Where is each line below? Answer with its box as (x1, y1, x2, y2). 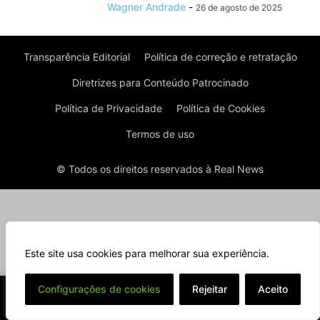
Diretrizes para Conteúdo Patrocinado (71, 76, 249, 89)
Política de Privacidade (55, 102, 162, 115)
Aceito (258, 283, 289, 295)
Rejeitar (191, 283, 227, 295)
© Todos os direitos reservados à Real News (56, 163, 264, 176)
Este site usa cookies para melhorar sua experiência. (25, 247, 269, 259)
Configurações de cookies (37, 283, 161, 295)
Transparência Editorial (23, 51, 130, 64)
